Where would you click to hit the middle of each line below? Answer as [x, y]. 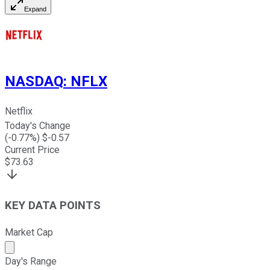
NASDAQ [34, 82]
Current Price [32, 150]
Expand [35, 9]
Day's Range [31, 261]
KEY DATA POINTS [53, 205]
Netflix [19, 111]
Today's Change [38, 126]
